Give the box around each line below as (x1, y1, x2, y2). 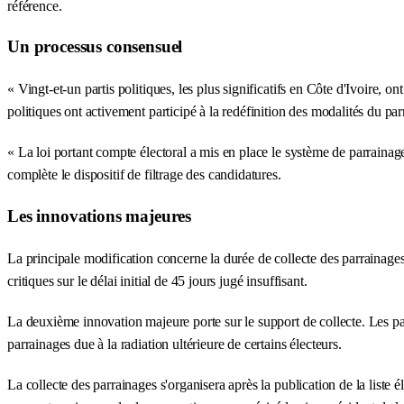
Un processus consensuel (7, 37, 183, 57)
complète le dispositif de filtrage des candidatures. (7, 167, 281, 183)
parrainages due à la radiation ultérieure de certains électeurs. (7, 336, 342, 353)
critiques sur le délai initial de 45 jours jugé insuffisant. (7, 273, 308, 289)
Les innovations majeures (7, 207, 192, 226)
